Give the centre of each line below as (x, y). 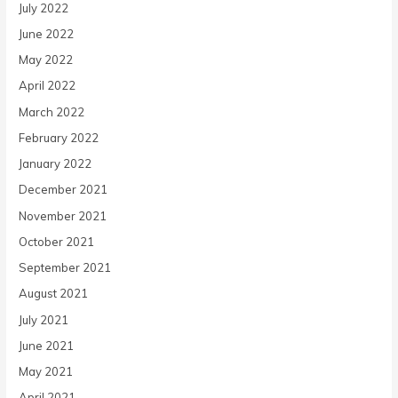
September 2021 (65, 268)
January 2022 (56, 164)
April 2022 (48, 86)
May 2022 (46, 60)
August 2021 (54, 294)
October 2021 (57, 241)
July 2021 (44, 319)
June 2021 (47, 345)
